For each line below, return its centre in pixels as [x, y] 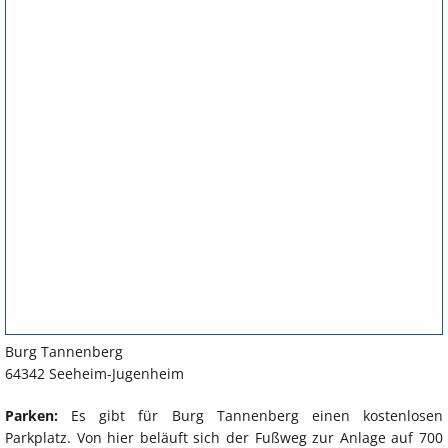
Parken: [31, 416]
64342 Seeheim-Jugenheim [94, 374]
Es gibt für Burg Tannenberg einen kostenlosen [250, 416]
